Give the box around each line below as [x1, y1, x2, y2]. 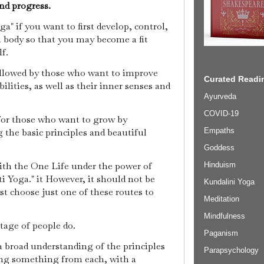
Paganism [204, 228, 238, 237]
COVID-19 [204, 108, 239, 118]
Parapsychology [204, 245, 259, 255]
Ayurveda [204, 91, 236, 101]
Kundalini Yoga [204, 177, 255, 186]
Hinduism [204, 160, 236, 169]
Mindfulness [204, 211, 245, 220]
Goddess [204, 143, 235, 152]
